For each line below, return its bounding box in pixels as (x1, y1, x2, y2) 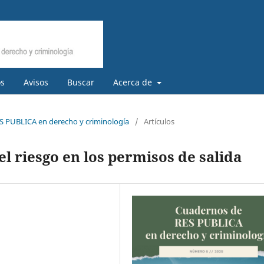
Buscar (67, 76, 94, 88)
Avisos (24, 76, 48, 88)
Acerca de (113, 76, 154, 88)
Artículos (144, 115, 174, 127)
